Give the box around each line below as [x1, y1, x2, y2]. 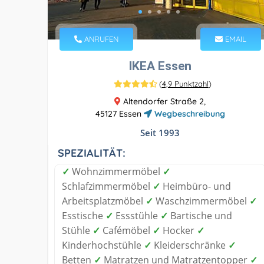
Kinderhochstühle [62, 238, 144, 252]
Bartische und [168, 209, 232, 222]
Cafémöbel [100, 223, 153, 237]
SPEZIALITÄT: [58, 146, 126, 160]
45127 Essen [95, 108, 144, 119]
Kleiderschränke [151, 238, 228, 252]
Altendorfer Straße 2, [121, 95, 206, 107]
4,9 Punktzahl [161, 78, 209, 88]
